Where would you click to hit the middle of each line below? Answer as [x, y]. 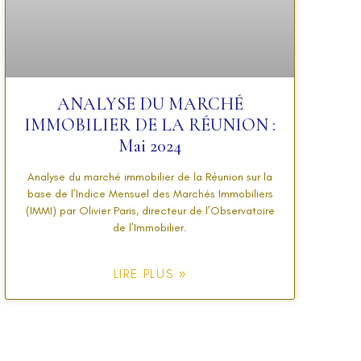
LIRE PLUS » [150, 274]
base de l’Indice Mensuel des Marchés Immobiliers [150, 194]
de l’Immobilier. [150, 228]
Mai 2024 [150, 146]
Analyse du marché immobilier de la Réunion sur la [150, 177]
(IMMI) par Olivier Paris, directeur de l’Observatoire [150, 211]
